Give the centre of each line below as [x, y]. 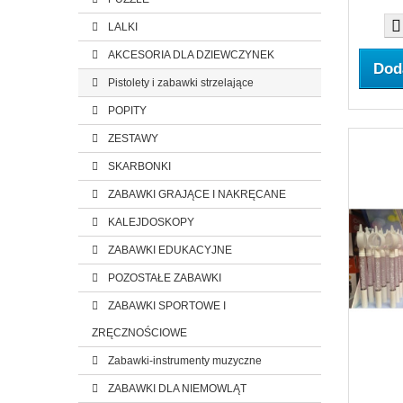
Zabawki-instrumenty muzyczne [184, 361]
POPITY [126, 111]
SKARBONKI [138, 166]
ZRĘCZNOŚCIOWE [139, 333]
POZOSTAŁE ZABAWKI [163, 278]
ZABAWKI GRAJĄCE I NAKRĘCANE [196, 194]
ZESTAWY [132, 139]
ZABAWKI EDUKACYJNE [169, 250]
